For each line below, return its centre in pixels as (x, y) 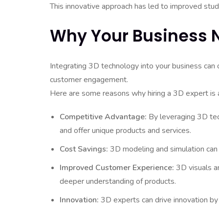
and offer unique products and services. (125, 131)
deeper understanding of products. (118, 181)
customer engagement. (89, 80)
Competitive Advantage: (103, 117)
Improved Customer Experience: (117, 168)
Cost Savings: (84, 149)
